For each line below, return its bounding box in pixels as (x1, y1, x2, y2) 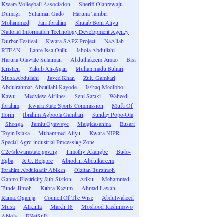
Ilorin (1, 110, 14, 118)
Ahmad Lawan (81, 184, 115, 192)
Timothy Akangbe (66, 147, 108, 155)
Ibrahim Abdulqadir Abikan (1, 166, 65, 173)
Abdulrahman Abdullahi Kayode (1, 83, 77, 91)
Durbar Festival (1, 37, 37, 45)
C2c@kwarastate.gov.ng (1, 147, 57, 155)
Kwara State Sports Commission (28, 101, 103, 109)
